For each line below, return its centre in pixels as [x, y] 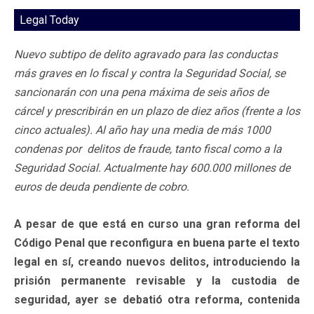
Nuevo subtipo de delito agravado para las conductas [146, 54]
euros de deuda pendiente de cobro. [102, 186]
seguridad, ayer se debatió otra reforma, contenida [157, 299]
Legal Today [49, 20]
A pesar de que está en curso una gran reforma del [157, 224]
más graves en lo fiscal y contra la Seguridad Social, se [150, 73]
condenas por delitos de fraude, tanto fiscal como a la [148, 149]
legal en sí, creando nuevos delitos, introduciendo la [157, 261]
